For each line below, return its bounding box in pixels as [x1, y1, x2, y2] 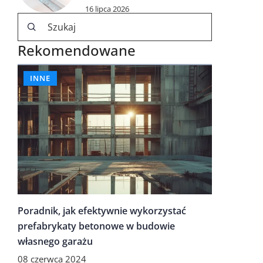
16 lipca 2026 [85, 3, 129, 14]
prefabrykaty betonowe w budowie [18, 220, 175, 233]
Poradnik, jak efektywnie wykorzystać [18, 204, 186, 218]
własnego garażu [18, 235, 93, 248]
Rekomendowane [18, 41, 136, 60]
